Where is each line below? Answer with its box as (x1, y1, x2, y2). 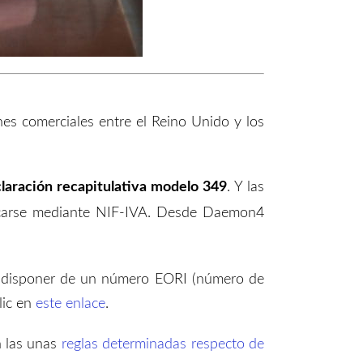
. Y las (227, 180, 265, 194)
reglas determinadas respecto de (61, 337, 265, 352)
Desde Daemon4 (156, 206, 264, 220)
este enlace (36, 297, 105, 311)
